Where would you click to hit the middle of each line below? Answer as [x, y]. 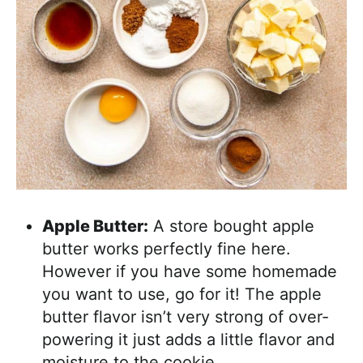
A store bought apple [231, 226]
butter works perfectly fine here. [167, 248]
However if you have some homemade [190, 271]
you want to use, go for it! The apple [182, 294]
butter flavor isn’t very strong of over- [186, 316]
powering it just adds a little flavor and [188, 339]
